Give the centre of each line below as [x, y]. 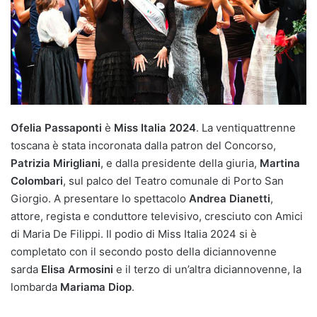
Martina [280, 163]
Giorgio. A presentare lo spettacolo [100, 198]
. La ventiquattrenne [246, 127]
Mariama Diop [96, 287]
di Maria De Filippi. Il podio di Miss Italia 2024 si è [134, 234]
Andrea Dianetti [230, 198]
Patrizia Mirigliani [56, 163]
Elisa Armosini [77, 269]
